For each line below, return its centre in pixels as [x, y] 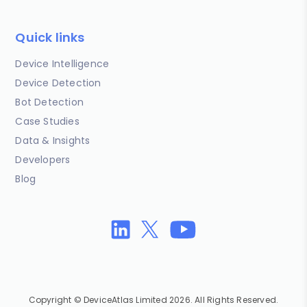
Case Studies [47, 122]
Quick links [50, 38]
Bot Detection [50, 102]
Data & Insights [53, 141]
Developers [43, 160]
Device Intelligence [62, 64]
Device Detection [58, 83]
